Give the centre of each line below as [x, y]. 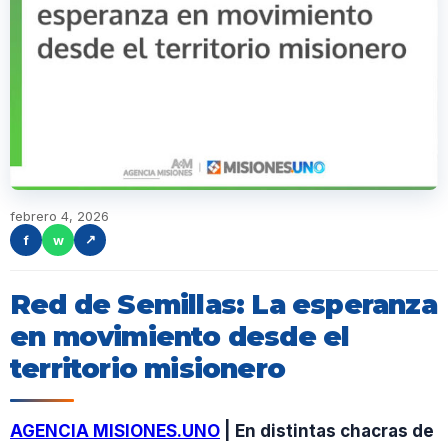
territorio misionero [147, 368]
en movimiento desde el [180, 336]
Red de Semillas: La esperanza [223, 304]
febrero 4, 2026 [59, 215]
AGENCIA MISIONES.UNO [115, 430]
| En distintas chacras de [327, 430]
